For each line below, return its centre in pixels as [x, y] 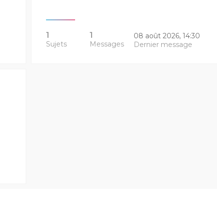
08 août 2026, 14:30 [167, 36]
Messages [107, 44]
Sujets [56, 44]
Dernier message [163, 45]
